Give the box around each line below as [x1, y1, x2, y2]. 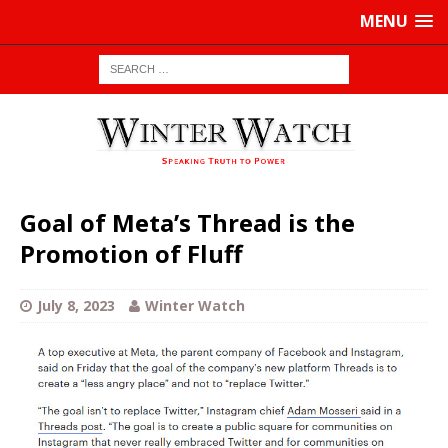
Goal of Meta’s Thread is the [20, 206, 355, 240]
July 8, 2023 [37, 296, 115, 316]
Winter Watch [145, 296, 245, 316]
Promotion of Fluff [20, 237, 243, 271]
